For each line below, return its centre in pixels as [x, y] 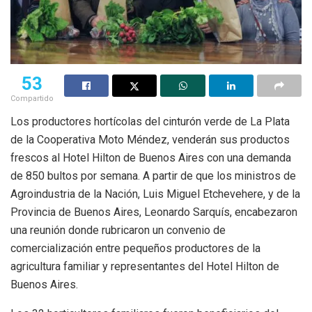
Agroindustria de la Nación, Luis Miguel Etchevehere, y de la [155, 194]
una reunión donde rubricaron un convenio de [118, 230]
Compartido [32, 98]
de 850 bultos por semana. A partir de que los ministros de [153, 175]
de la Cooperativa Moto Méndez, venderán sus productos [150, 139]
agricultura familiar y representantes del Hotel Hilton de [145, 266]
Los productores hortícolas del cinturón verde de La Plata [150, 121]
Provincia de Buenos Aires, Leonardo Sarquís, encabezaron [154, 212]
